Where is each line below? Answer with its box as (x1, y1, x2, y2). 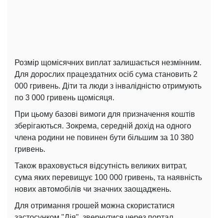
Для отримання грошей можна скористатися (15, 201, 175, 210)
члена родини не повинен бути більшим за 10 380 (15, 133, 194, 142)
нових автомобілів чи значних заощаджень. (15, 184, 171, 193)
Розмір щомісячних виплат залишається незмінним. (15, 58, 201, 67)
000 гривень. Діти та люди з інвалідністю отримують (15, 81, 201, 90)
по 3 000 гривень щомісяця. (15, 93, 114, 102)
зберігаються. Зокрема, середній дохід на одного (15, 121, 191, 130)
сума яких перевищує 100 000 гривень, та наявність (15, 173, 202, 182)
